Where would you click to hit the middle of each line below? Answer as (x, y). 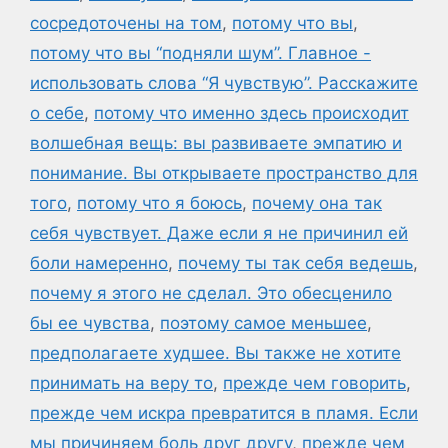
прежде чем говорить (314, 383)
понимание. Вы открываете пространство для (224, 173)
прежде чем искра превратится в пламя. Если (224, 413)
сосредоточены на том (126, 23)
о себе (57, 113)
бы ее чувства (90, 323)
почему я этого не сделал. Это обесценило (211, 293)
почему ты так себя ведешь (295, 263)
